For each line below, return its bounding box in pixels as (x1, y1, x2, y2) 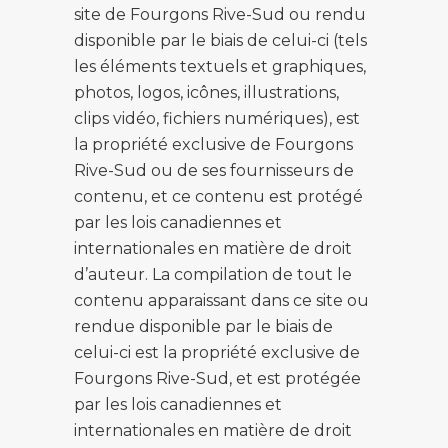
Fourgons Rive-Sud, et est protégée (74, 369, 361, 388)
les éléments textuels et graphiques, (74, 57, 366, 76)
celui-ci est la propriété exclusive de (74, 343, 360, 362)
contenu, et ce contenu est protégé (74, 187, 363, 206)
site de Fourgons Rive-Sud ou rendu (74, 5, 366, 24)
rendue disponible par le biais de (74, 317, 333, 336)
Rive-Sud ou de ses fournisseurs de (74, 161, 354, 180)
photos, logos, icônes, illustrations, (74, 83, 339, 102)
